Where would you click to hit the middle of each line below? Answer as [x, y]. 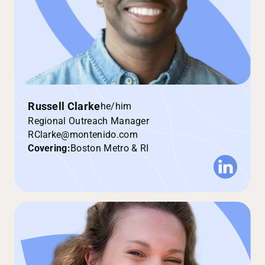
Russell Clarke [64, 106]
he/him [116, 106]
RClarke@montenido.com [83, 134]
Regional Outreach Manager [89, 121]
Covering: [49, 148]
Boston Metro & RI [110, 148]
